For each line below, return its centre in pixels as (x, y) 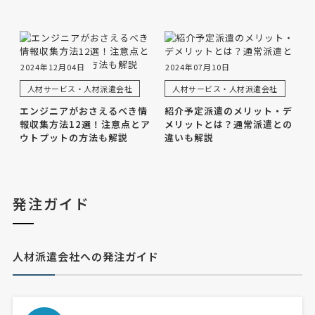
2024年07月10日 (198, 67)
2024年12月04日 (52, 67)
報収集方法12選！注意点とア (85, 124)
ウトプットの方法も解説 (73, 138)
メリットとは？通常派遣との (229, 124)
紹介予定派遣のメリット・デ (229, 111)
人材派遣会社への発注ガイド (85, 257)
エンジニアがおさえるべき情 (83, 111)
